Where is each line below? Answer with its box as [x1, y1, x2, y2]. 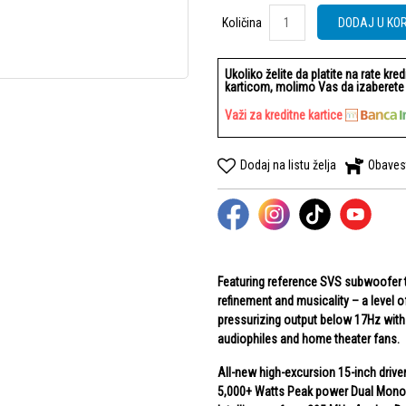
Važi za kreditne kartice [224, 108, 345, 122]
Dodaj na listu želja [239, 158, 336, 172]
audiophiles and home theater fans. [217, 332, 400, 346]
